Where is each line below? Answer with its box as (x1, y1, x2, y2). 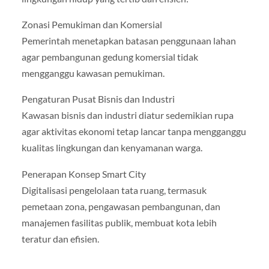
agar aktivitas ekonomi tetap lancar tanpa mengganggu (21, 125, 246, 138)
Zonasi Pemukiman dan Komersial (21, 19, 162, 31)
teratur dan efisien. (21, 232, 99, 244)
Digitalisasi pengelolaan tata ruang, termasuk (21, 184, 207, 196)
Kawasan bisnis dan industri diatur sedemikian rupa (21, 109, 234, 121)
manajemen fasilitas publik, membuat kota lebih (21, 216, 217, 228)
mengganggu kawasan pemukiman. (21, 67, 165, 79)
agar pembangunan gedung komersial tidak (21, 51, 198, 63)
